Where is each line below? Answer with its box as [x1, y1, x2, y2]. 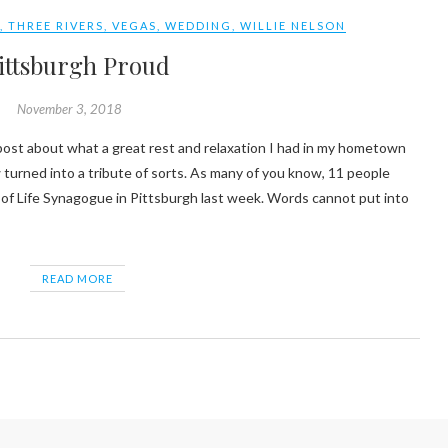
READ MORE [41, 272, 113, 286]
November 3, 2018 [17, 101, 123, 118]
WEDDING [165, 19, 233, 33]
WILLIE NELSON [240, 19, 347, 33]
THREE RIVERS [8, 19, 105, 33]
